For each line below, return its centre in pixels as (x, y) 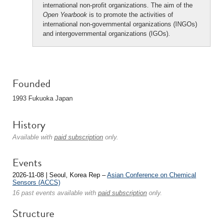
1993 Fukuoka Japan (43, 98)
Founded (32, 83)
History (29, 125)
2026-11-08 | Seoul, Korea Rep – (60, 175)
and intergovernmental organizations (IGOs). (107, 34)
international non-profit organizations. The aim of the (118, 5)
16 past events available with (55, 193)
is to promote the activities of (130, 15)
